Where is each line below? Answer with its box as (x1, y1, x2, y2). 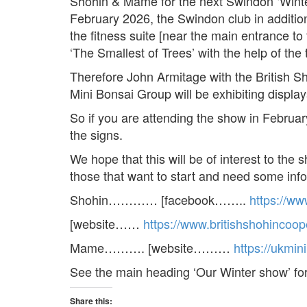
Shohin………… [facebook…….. (70, 191, 249, 209)
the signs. (70, 125, 123, 144)
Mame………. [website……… (70, 238, 234, 257)
